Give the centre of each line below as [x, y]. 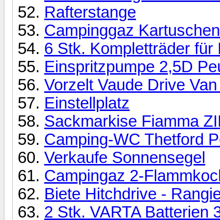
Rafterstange [90, 12]
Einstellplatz [87, 103]
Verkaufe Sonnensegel [125, 157]
